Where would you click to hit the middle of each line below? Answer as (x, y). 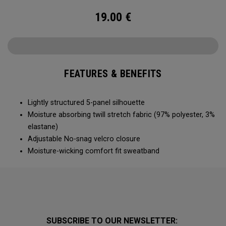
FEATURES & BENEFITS (113, 74)
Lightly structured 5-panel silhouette (88, 103)
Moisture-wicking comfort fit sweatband (95, 151)
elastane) (44, 127)
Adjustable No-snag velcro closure (85, 139)
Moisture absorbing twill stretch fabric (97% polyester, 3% (121, 115)
